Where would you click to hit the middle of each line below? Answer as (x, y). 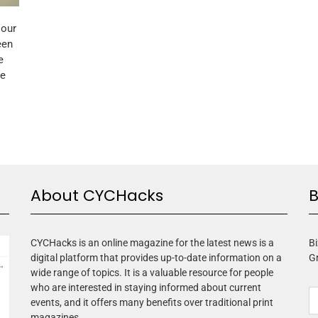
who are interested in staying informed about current (146, 287)
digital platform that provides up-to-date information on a (157, 257)
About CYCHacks (97, 195)
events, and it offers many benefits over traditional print (152, 302)
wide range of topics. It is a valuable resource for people (152, 272)
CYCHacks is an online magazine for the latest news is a (153, 242)
